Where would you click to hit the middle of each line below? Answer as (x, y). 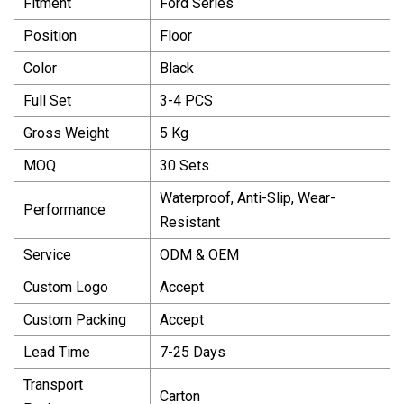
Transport (53, 384)
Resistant (190, 222)
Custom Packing (75, 319)
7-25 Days (193, 352)
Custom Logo (66, 287)
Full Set (47, 100)
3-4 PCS (186, 100)
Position (50, 35)
